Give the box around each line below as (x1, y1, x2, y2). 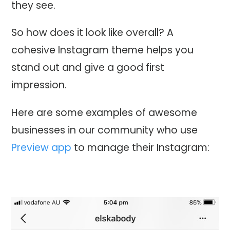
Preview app (11, 140, 72, 155)
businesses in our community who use (11, 123, 198, 137)
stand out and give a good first (11, 61, 165, 75)
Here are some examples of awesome (11, 105, 198, 120)
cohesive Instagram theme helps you (11, 43, 194, 57)
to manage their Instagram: (71, 140, 210, 155)
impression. (11, 78, 67, 92)
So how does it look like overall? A (11, 26, 174, 40)
